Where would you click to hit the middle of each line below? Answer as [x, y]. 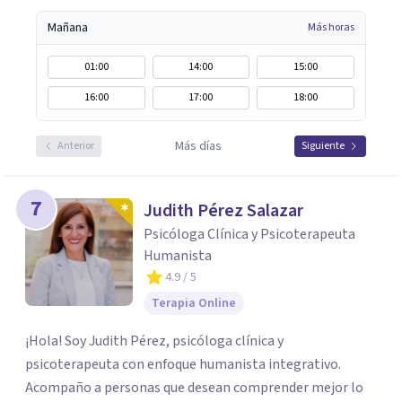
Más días [198, 146]
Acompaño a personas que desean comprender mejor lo [194, 388]
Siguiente [323, 146]
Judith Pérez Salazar [223, 211]
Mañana [68, 28]
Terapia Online [194, 303]
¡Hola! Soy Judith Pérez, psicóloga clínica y [154, 341]
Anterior [76, 146]
